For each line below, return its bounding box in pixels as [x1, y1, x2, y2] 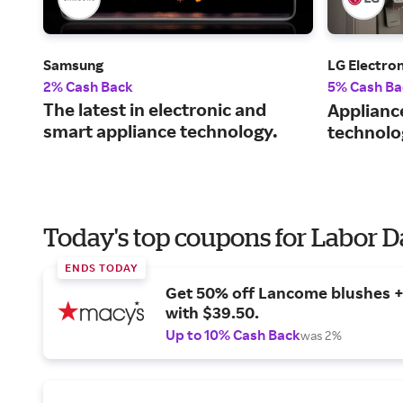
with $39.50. [166, 302, 259, 323]
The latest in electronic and [43, 98, 266, 121]
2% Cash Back [43, 77, 133, 96]
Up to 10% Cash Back [166, 326, 300, 345]
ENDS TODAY [65, 261, 139, 275]
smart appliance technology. [43, 120, 278, 143]
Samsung [43, 56, 103, 75]
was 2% [300, 327, 342, 344]
